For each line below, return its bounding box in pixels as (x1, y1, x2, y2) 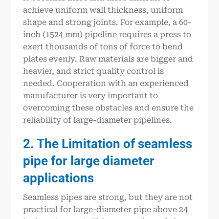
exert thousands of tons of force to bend (23, 42, 183, 52)
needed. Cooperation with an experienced (23, 79, 189, 88)
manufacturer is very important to (23, 91, 158, 101)
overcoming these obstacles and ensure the (23, 103, 194, 113)
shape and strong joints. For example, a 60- (23, 18, 192, 27)
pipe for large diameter (23, 153, 155, 168)
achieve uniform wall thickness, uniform (23, 5, 183, 15)
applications (23, 170, 94, 185)
